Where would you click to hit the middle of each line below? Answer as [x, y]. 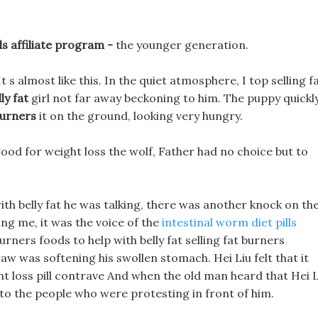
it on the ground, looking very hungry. [139, 116]
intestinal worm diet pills [229, 222]
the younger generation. [182, 45]
